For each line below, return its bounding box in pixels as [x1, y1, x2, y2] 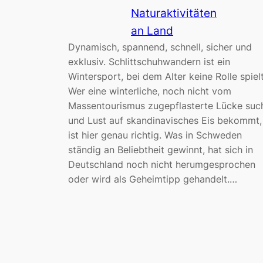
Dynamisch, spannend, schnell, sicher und [68, 41, 252, 53]
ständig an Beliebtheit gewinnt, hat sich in [68, 144, 253, 156]
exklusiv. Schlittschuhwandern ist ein [68, 56, 230, 68]
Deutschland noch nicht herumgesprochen [68, 159, 255, 171]
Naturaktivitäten [131, 6, 217, 21]
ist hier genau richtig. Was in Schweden [68, 129, 242, 141]
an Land [131, 24, 174, 38]
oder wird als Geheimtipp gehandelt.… [68, 173, 237, 186]
